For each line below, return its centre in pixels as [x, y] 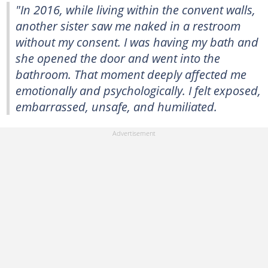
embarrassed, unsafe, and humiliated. [116, 106]
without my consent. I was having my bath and [137, 42]
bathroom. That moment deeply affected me [131, 74]
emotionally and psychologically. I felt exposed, [138, 90]
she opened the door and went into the [118, 58]
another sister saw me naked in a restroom [128, 25]
